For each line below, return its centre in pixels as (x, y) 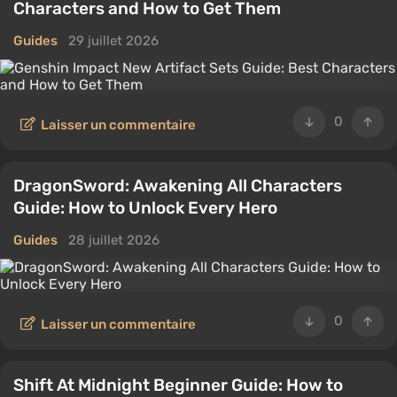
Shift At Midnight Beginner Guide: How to (178, 385)
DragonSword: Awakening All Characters (178, 186)
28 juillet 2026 (114, 240)
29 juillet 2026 (113, 41)
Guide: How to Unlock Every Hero (145, 208)
